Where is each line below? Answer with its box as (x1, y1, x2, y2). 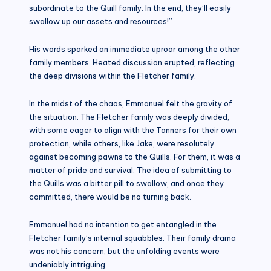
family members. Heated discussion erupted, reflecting (29, 57, 235, 67)
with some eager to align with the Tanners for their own (29, 125, 237, 135)
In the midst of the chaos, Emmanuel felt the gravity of (29, 98, 232, 108)
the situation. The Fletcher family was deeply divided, (29, 111, 229, 122)
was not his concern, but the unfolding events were (29, 246, 220, 256)
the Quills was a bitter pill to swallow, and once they (29, 178, 224, 188)
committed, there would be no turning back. (29, 191, 191, 201)
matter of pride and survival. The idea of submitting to (29, 165, 232, 175)
